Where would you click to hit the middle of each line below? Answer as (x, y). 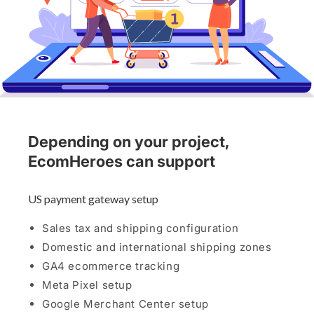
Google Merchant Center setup (125, 303)
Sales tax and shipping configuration (141, 228)
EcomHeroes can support (122, 161)
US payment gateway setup (93, 198)
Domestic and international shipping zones (157, 247)
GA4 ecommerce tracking (111, 266)
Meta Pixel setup (87, 285)
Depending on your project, (128, 141)
